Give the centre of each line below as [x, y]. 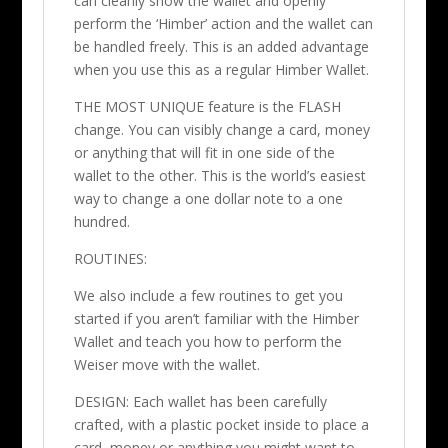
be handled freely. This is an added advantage [221, 46]
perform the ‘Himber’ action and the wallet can [223, 23]
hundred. [101, 221]
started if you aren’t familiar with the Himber [216, 318]
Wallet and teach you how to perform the [207, 341]
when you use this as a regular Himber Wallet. [221, 69]
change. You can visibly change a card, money [221, 129]
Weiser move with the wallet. [166, 364]
